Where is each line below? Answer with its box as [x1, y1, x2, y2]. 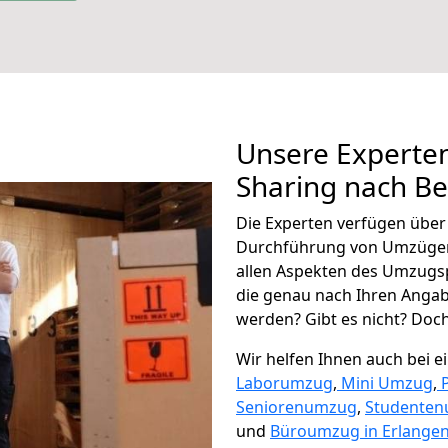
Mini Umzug [341, 372, 433, 394]
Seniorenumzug [236, 396, 357, 418]
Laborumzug [236, 372, 333, 394]
